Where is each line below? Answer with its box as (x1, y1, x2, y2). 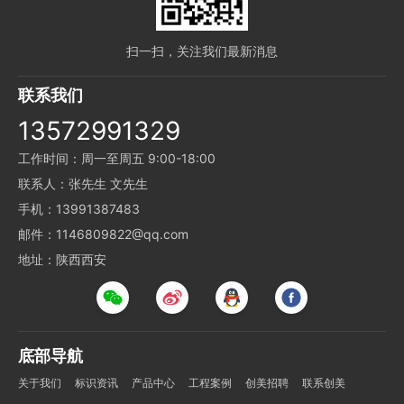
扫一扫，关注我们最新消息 (126, 43, 278, 60)
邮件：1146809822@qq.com (18, 226, 188, 243)
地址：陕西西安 (18, 252, 106, 268)
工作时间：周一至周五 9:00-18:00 (18, 151, 216, 167)
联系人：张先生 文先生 (18, 176, 148, 192)
